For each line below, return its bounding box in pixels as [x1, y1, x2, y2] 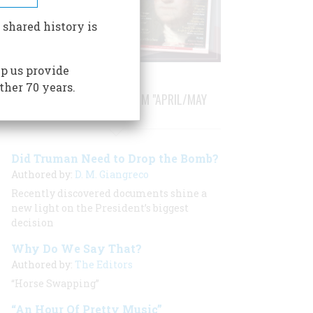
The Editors [75, 258, 133, 271]
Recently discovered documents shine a [11, 187, 207, 200]
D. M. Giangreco [75, 168, 149, 181]
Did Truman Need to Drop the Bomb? [11, 151, 219, 166]
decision [11, 216, 54, 229]
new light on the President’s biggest [11, 201, 189, 214]
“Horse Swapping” [11, 277, 99, 290]
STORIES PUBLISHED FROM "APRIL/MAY [25, 90, 207, 108]
